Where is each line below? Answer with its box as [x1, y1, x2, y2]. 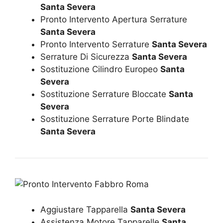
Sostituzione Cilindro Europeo [40, 64, 160, 75]
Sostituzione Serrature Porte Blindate [40, 114, 189, 124]
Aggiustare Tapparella [40, 204, 130, 215]
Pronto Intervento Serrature [40, 39, 152, 50]
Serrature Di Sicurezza [40, 52, 132, 62]
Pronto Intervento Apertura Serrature [40, 14, 187, 25]
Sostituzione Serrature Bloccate [40, 89, 169, 100]
